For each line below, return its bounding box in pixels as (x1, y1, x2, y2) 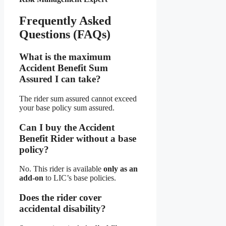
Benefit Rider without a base (19, 133, 136, 144)
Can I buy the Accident (19, 122, 115, 133)
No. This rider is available (19, 164, 103, 174)
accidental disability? (19, 203, 106, 214)
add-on (19, 174, 43, 183)
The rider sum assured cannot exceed (19, 94, 137, 103)
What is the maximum (19, 51, 111, 63)
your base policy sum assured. (19, 103, 115, 112)
